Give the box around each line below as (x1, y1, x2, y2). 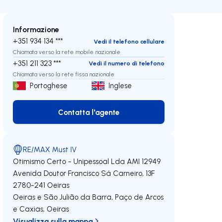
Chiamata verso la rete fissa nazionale (13, 70, 115, 78)
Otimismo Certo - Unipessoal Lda (13, 157, 125, 166)
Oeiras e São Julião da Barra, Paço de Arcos (13, 192, 164, 202)
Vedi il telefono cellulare (93, 37, 165, 45)
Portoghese (30, 81, 68, 90)
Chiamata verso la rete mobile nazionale (13, 48, 121, 55)
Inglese (109, 81, 132, 90)
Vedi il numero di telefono (88, 59, 165, 67)
